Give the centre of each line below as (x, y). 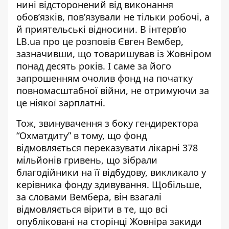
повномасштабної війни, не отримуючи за (113, 90)
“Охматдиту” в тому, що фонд (82, 135)
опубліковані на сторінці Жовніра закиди (109, 221)
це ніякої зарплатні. (62, 103)
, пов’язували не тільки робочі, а (136, 17)
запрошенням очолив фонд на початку (105, 78)
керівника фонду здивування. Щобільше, (109, 185)
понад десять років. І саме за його (94, 66)
